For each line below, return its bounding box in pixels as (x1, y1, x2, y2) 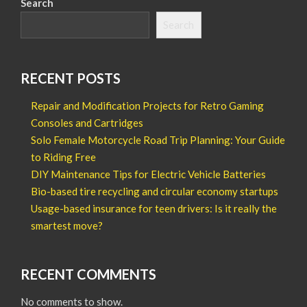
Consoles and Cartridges (31, 116, 143, 129)
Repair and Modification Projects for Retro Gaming (31, 99, 264, 112)
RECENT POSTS (21, 69, 121, 86)
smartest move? (31, 219, 103, 232)
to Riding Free (31, 150, 96, 163)
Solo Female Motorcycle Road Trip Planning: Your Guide (31, 133, 285, 146)
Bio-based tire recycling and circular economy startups (31, 184, 278, 197)
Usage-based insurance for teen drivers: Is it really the (31, 201, 277, 214)
